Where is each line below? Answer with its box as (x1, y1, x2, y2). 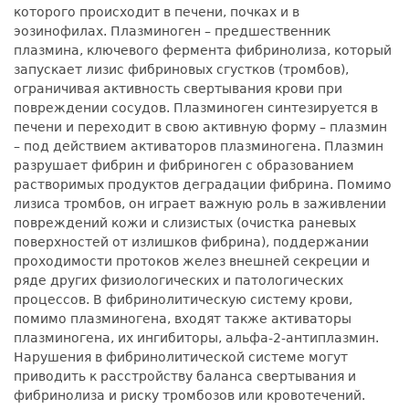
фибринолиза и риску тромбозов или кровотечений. (14, 388, 365, 404)
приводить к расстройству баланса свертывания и (14, 369, 356, 384)
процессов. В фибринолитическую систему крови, (14, 292, 352, 308)
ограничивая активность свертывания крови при (14, 81, 342, 97)
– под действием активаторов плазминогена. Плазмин (14, 139, 383, 154)
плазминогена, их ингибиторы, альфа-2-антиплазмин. (14, 330, 379, 346)
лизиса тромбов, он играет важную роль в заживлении (14, 196, 386, 212)
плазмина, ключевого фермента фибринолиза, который (14, 43, 392, 58)
